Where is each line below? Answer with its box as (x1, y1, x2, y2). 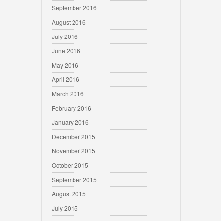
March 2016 (52, 89, 84, 98)
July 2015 (52, 204, 78, 212)
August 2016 (52, 18, 86, 26)
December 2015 (52, 132, 95, 141)
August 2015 (52, 189, 86, 198)
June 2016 (52, 46, 80, 55)
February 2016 (52, 104, 91, 112)
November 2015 (52, 147, 95, 155)
